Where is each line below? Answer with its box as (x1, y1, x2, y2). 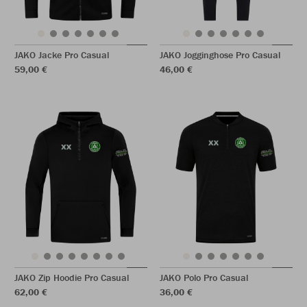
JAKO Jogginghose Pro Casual (160, 49, 280, 61)
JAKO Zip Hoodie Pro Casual (14, 271, 129, 284)
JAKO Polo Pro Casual (160, 271, 248, 284)
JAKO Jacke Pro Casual (14, 49, 109, 61)
